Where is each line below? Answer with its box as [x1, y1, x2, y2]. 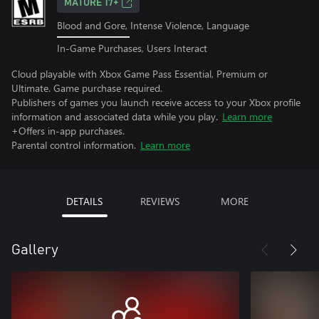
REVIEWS [140, 194, 179, 208]
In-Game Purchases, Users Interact [57, 41, 207, 55]
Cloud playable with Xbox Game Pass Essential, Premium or [11, 66, 268, 80]
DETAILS [66, 194, 103, 208]
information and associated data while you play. [11, 109, 218, 123]
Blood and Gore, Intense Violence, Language [57, 19, 249, 32]
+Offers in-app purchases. [11, 123, 125, 137]
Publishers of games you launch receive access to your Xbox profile [11, 95, 300, 109]
